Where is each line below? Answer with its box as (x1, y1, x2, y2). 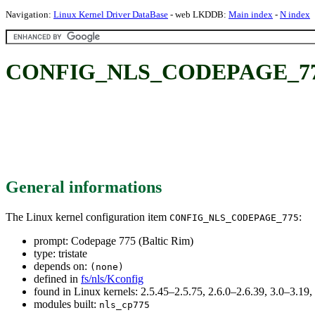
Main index (229, 9, 273, 20)
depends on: (34, 259, 90, 272)
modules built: (34, 297, 99, 310)
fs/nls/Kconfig (81, 272, 143, 285)
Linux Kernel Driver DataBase (53, 9, 168, 20)
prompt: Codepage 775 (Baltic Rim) (34, 234, 193, 247)
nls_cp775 (99, 299, 150, 310)
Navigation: (6, 9, 53, 20)
